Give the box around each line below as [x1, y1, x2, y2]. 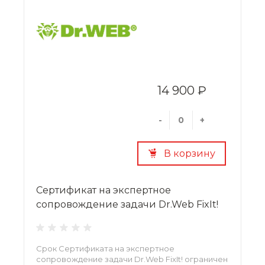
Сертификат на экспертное [36, 184, 171, 196]
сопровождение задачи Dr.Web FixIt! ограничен [36, 254, 228, 264]
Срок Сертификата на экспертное [36, 243, 174, 253]
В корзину [163, 147, 215, 159]
